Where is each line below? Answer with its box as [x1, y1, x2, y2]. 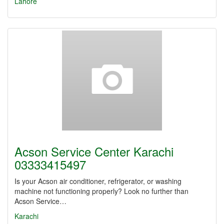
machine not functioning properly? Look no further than [14, 186, 188, 196]
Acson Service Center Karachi [14, 142, 173, 160]
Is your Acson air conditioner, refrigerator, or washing [14, 176, 181, 186]
